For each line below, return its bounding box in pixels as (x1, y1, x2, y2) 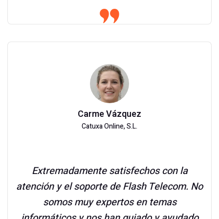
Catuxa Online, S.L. (82, 121, 137, 131)
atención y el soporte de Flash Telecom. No (16, 179, 203, 194)
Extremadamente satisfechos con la (31, 164, 188, 178)
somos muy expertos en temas (43, 195, 176, 209)
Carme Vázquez (78, 108, 141, 121)
